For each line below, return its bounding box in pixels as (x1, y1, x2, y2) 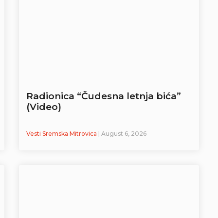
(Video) (26, 101, 61, 113)
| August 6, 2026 (98, 130, 146, 138)
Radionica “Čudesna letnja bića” (26, 91, 181, 102)
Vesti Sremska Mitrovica (26, 130, 98, 138)
